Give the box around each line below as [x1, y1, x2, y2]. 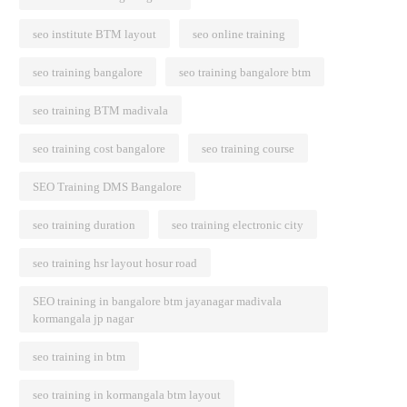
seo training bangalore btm [179, 65, 311, 79]
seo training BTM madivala [33, 104, 168, 117]
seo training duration [33, 218, 135, 232]
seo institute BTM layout [33, 27, 156, 41]
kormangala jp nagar [33, 312, 134, 325]
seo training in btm [33, 350, 125, 363]
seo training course [202, 142, 294, 155]
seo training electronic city [172, 218, 303, 232]
